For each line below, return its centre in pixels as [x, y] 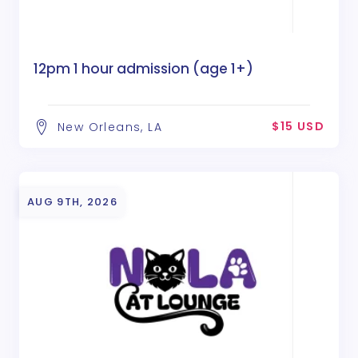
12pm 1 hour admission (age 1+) [143, 69]
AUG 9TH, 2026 [72, 202]
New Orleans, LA [110, 127]
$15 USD [298, 127]
